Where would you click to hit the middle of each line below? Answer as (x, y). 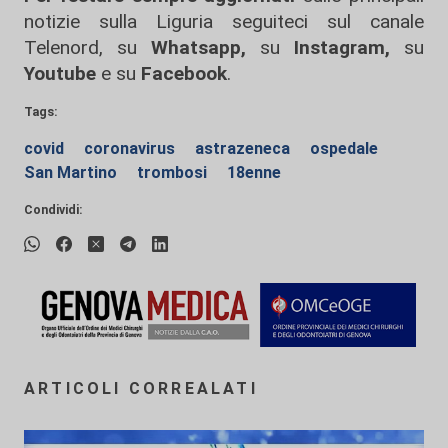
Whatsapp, (198, 47)
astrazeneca (244, 148)
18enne (254, 172)
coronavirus (131, 148)
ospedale (344, 148)
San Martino (72, 172)
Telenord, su (80, 47)
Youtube (60, 73)
